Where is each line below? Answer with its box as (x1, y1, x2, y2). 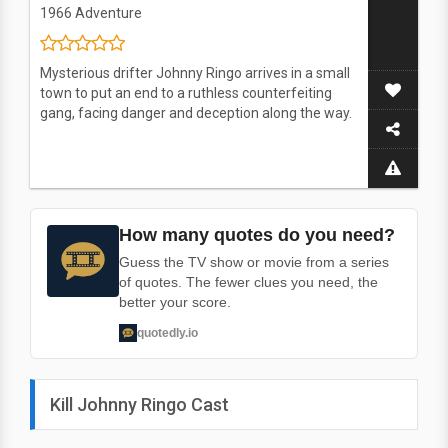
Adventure (75, 5, 142, 21)
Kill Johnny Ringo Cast (50, 394, 229, 415)
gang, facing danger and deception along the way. (40, 105, 352, 121)
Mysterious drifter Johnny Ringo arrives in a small (40, 65, 350, 81)
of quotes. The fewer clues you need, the (119, 274, 378, 290)
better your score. (119, 294, 231, 310)
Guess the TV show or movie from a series (119, 254, 389, 270)
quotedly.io (137, 325, 198, 340)
